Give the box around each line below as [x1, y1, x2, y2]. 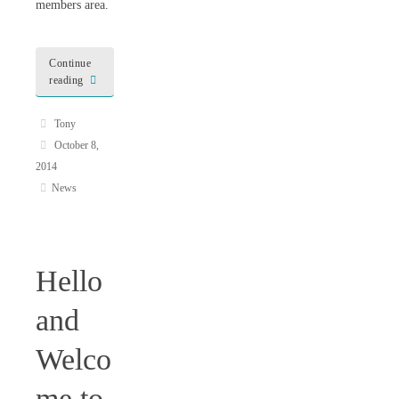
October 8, [53, 139, 99, 152]
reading [49, 74, 84, 87]
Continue [49, 57, 91, 70]
